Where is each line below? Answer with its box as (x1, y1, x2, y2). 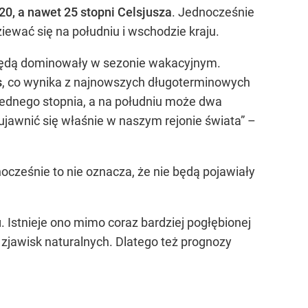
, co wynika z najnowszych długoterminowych (2, 74, 250, 89)
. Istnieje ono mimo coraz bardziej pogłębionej (1, 214, 251, 230)
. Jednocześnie (172, 4, 254, 19)
